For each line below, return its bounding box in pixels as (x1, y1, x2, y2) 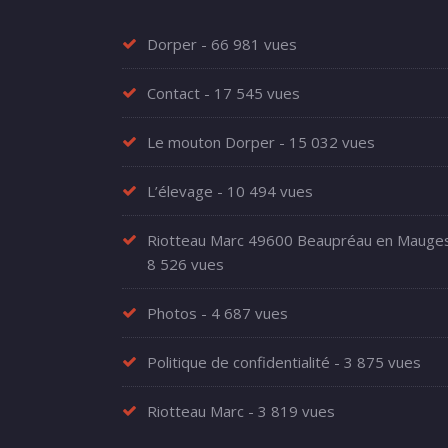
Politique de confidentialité (147, 352, 330, 372)
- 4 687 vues (197, 303, 288, 323)
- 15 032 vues (275, 132, 375, 152)
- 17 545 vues (200, 83, 300, 103)
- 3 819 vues (244, 401, 335, 421)
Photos (147, 303, 197, 323)
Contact (147, 83, 200, 103)
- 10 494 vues (213, 181, 313, 201)
